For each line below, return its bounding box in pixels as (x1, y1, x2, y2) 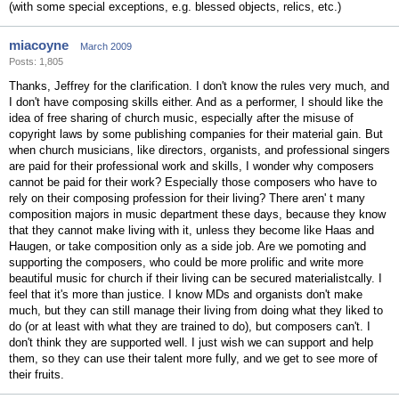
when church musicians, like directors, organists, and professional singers (9, 143, 390, 157)
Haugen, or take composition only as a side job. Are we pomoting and (9, 240, 366, 253)
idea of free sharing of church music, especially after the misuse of (9, 111, 354, 125)
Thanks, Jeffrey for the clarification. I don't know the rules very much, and (9, 79, 389, 93)
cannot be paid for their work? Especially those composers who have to (9, 175, 377, 189)
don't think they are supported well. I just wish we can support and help (9, 336, 373, 349)
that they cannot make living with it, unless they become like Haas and (9, 224, 374, 237)
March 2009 (80, 41, 132, 52)
